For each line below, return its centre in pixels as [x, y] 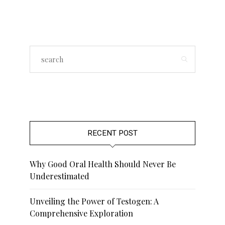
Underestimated [60, 176]
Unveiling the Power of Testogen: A [94, 201]
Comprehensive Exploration [82, 213]
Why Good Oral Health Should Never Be [103, 164]
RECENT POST [113, 133]
